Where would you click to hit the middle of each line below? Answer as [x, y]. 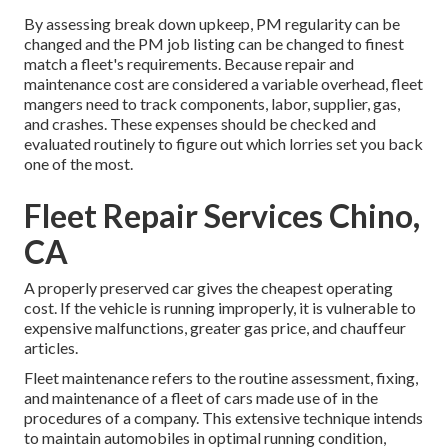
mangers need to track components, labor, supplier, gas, [212, 104]
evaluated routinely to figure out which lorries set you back [223, 144]
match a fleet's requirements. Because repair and [189, 64]
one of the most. [78, 164]
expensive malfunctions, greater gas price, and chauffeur [215, 328]
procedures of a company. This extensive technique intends [223, 418]
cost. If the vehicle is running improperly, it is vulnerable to [220, 308]
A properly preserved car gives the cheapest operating [208, 288]
